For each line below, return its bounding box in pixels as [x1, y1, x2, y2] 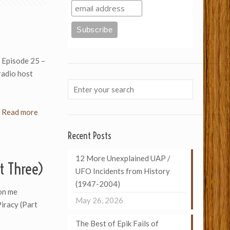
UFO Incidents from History [75, 166, 170, 176]
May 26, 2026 [75, 196, 123, 205]
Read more [1, 107, 38, 117]
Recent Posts [67, 130, 111, 142]
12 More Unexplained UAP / [75, 154, 170, 163]
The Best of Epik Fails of [75, 219, 159, 228]
